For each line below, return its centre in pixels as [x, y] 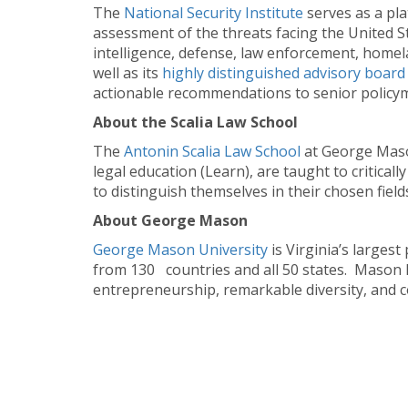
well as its [127, 72]
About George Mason [170, 220]
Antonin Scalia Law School [214, 151]
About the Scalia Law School [195, 122]
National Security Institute [215, 12]
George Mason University [182, 249]
